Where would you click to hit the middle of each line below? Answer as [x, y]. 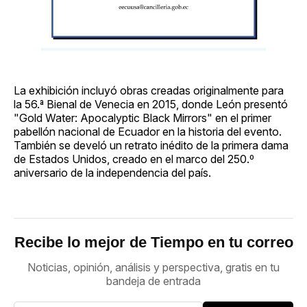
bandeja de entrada [153, 281]
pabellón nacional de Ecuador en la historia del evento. [148, 131]
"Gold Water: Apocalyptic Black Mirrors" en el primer [143, 118]
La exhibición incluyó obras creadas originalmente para [149, 90]
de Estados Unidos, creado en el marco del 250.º [134, 159]
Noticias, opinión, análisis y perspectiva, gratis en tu [153, 267]
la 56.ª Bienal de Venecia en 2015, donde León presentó [151, 104]
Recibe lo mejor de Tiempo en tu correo [153, 242]
